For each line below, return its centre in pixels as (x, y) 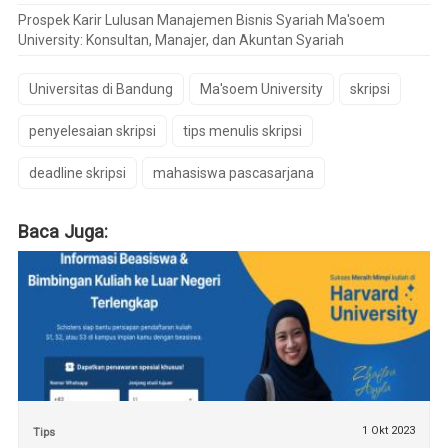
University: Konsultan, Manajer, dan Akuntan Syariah (180, 39)
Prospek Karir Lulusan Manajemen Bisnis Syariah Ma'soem (201, 19)
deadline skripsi (77, 172)
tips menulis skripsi (242, 130)
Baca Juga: (62, 231)
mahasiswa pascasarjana (233, 172)
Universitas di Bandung (100, 88)
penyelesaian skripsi (92, 130)
